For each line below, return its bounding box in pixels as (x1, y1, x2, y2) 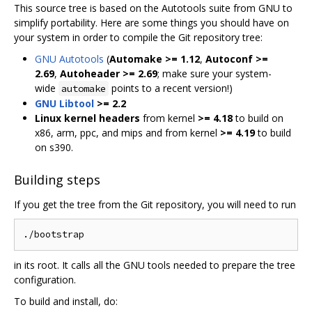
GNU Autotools (35, 52, 104, 65)
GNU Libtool (35, 96, 94, 110)
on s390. (35, 140, 73, 154)
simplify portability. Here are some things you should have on (14, 15, 289, 29)
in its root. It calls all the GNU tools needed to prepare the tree (14, 258, 295, 272)
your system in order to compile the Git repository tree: (14, 30, 263, 44)
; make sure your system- (157, 66, 272, 80)
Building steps (14, 171, 100, 189)
